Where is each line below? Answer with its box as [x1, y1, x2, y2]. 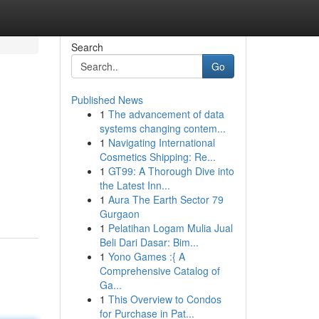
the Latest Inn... [99, 178, 170, 192]
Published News [70, 93, 143, 107]
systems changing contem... [99, 121, 226, 135]
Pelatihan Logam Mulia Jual [108, 221, 233, 235]
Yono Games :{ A [108, 249, 185, 263]
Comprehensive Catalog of [99, 263, 220, 278]
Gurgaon [99, 206, 140, 221]
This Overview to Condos [108, 292, 221, 306]
